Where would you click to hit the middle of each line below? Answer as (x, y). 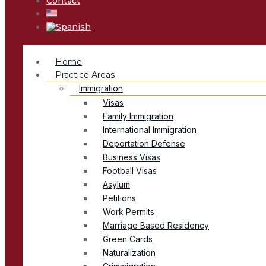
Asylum (116, 185)
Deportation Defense (144, 144)
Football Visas (130, 171)
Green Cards (128, 239)
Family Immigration (138, 116)
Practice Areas (85, 75)
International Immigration (150, 130)
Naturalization (129, 253)
